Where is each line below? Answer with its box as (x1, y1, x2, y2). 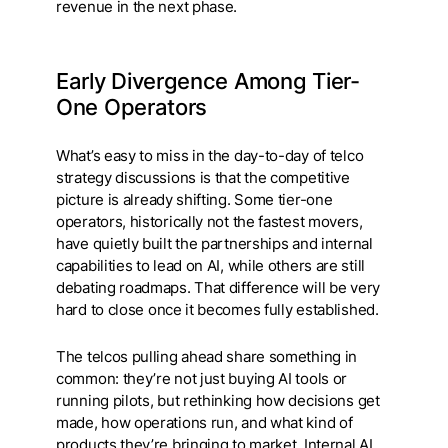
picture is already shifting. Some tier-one (56, 191, 333, 210)
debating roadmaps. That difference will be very (56, 279, 380, 298)
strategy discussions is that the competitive (56, 169, 350, 188)
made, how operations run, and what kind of (56, 414, 353, 433)
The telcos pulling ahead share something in (56, 348, 358, 367)
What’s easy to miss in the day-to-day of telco (56, 147, 364, 166)
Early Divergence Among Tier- (56, 68, 360, 95)
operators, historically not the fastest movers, (56, 213, 363, 232)
